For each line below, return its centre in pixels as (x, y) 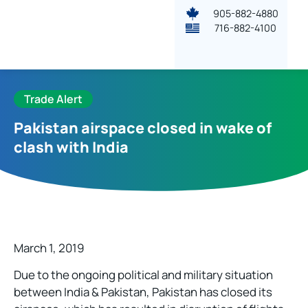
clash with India (71, 147)
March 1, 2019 (49, 248)
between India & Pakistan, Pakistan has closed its (143, 292)
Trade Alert (53, 99)
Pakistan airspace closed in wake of (143, 128)
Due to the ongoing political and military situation (143, 275)
